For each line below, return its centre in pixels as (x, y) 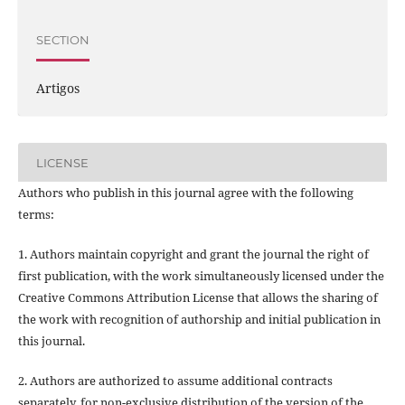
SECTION (62, 39)
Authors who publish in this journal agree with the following (185, 193)
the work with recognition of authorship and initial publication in (199, 320)
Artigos (57, 89)
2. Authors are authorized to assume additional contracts (175, 381)
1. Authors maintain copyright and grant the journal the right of (193, 254)
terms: (36, 215)
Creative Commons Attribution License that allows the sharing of (198, 298)
